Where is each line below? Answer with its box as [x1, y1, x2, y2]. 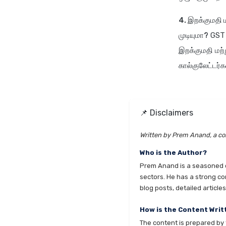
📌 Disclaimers [139, 107, 193, 118]
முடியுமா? [179, 31, 208, 40]
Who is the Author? [139, 149, 207, 156]
